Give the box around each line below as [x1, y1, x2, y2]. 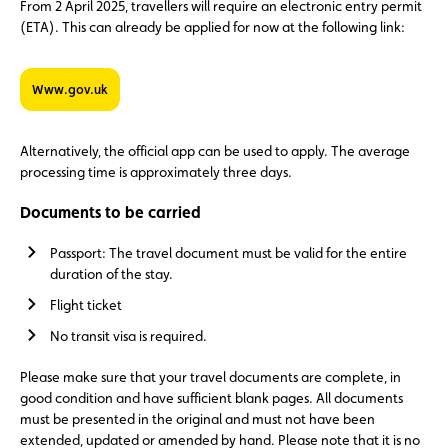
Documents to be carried [20, 203, 201, 222]
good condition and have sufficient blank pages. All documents [20, 390, 403, 406]
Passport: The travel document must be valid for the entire [50, 245, 407, 261]
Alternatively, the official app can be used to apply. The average [20, 143, 410, 159]
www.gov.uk [44, 82, 108, 97]
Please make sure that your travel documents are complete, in [20, 369, 401, 385]
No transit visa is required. [50, 328, 207, 344]
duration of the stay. [50, 266, 173, 282]
